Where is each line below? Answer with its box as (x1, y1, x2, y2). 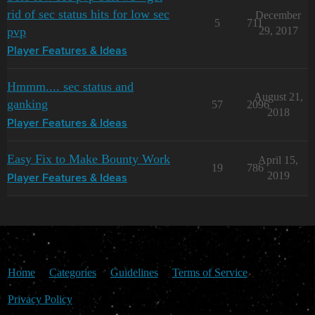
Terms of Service (172, 266, 247, 278)
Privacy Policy (7, 292, 72, 305)
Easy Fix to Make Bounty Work (7, 151, 170, 166)
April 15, (258, 153, 298, 166)
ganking (7, 96, 48, 111)
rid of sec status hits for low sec (7, 6, 169, 21)
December (255, 8, 301, 21)
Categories (49, 266, 96, 278)
